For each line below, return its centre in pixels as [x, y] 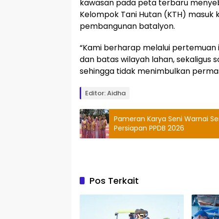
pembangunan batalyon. [127, 26]
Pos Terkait [114, 181]
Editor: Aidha [105, 93]
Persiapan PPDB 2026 [149, 128]
